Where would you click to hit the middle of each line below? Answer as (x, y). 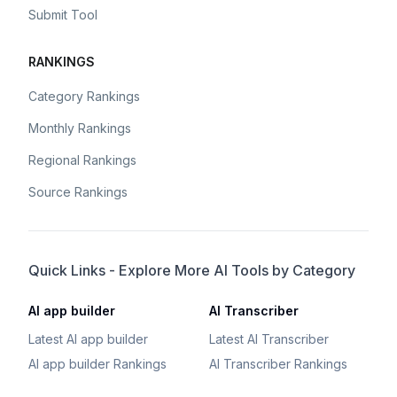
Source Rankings (78, 192)
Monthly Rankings (80, 128)
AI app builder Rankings (97, 364)
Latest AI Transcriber (269, 339)
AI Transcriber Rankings (278, 364)
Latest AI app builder (88, 339)
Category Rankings (84, 96)
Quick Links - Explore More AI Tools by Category (192, 270)
